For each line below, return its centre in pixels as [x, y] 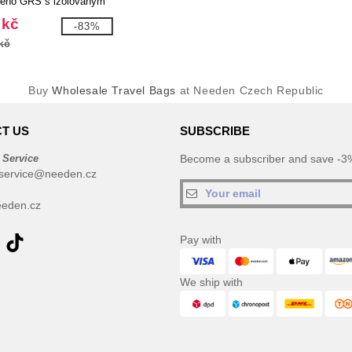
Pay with [201, 240]
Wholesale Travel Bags [114, 90]
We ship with [211, 282]
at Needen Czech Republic [250, 90]
